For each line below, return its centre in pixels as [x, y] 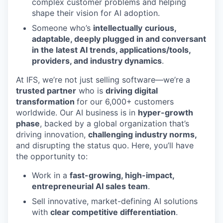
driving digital [132, 90]
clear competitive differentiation [113, 212]
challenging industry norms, [143, 134]
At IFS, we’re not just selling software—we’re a [103, 79]
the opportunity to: [52, 156]
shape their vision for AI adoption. [96, 13]
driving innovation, [52, 134]
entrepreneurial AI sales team [90, 186]
